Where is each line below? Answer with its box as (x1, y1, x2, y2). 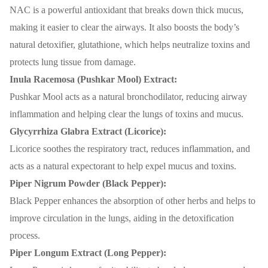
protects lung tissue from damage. (10, 57, 136, 68)
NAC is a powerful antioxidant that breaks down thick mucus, (10, 5, 243, 16)
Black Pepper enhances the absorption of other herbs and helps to (10, 196, 255, 206)
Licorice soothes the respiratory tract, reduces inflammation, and (10, 144, 250, 154)
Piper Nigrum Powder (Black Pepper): (10, 178, 166, 189)
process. (10, 230, 40, 241)
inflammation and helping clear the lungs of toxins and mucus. (10, 109, 243, 120)
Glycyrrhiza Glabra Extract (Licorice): (10, 126, 166, 137)
